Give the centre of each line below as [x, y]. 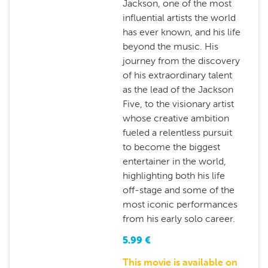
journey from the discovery [181, 61]
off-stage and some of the [178, 190]
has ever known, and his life [181, 32]
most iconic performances [180, 204]
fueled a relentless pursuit [177, 133]
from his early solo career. [179, 219]
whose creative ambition [176, 118]
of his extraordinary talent [177, 75]
